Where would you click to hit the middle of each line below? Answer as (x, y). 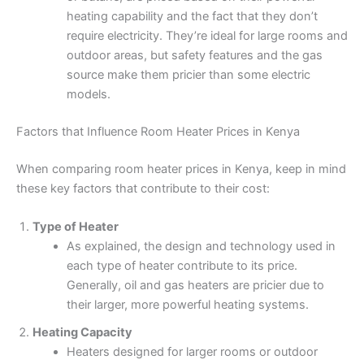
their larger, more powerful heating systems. (187, 305)
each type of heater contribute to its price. (182, 266)
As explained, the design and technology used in (201, 247)
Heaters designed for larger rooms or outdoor (192, 352)
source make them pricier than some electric (188, 74)
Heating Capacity (82, 333)
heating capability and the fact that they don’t (192, 16)
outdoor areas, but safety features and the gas (194, 55)
